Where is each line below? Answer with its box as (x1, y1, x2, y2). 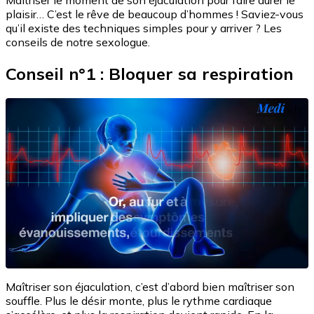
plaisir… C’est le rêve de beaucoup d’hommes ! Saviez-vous (6, 7, 303, 22)
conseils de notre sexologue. (6, 35, 150, 50)
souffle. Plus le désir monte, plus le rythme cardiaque (6, 294, 272, 308)
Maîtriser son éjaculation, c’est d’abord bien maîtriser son (6, 280, 294, 294)
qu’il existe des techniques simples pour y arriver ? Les (6, 21, 282, 36)
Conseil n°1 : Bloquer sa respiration (6, 63, 294, 85)
